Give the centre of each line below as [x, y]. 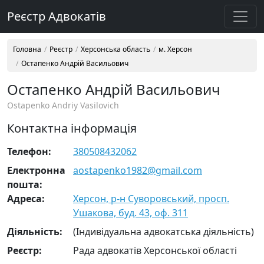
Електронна [36, 170]
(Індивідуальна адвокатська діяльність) [164, 232]
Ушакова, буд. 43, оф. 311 [131, 213]
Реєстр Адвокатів [57, 16]
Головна [27, 49]
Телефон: [29, 151]
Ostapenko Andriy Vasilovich [63, 105]
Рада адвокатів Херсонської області [155, 250]
